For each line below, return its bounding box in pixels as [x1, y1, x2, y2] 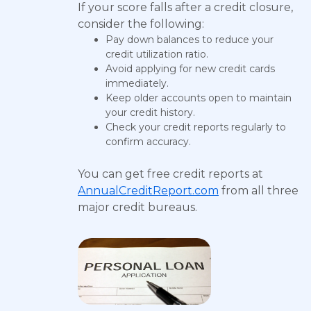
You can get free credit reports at [78, 167, 263, 180]
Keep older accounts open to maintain [106, 92, 292, 104]
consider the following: [78, 17, 204, 31]
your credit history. [106, 106, 195, 119]
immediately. [106, 77, 169, 90]
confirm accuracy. [106, 135, 191, 148]
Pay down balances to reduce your [106, 33, 274, 46]
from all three [219, 184, 299, 197]
